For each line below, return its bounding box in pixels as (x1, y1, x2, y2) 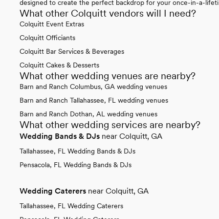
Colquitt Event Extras (20, 20, 84, 28)
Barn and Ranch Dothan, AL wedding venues (20, 109, 157, 118)
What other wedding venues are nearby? (20, 69, 196, 82)
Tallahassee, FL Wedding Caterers (20, 201, 123, 210)
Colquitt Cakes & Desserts (20, 61, 99, 69)
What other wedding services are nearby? (20, 118, 200, 131)
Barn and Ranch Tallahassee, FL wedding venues (20, 96, 168, 104)
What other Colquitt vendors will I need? (20, 7, 196, 19)
